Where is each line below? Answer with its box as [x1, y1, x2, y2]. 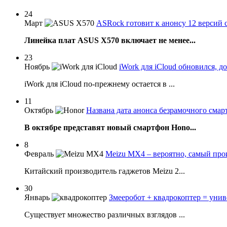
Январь [24, 193, 50, 202]
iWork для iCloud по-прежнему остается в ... [24, 80, 175, 89]
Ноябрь [24, 62, 50, 71]
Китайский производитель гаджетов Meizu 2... [24, 167, 185, 176]
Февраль [24, 149, 54, 159]
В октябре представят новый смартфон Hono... [24, 123, 196, 132]
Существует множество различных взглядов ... [24, 210, 185, 219]
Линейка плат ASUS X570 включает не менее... [24, 36, 196, 45]
